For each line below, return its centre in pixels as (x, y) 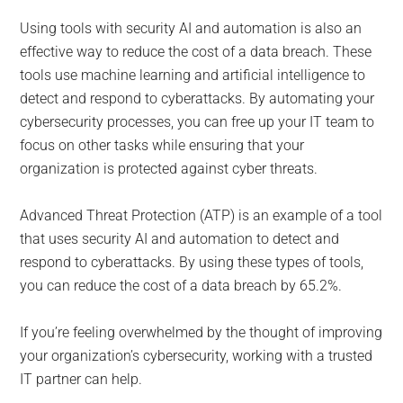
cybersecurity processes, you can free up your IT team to (197, 122)
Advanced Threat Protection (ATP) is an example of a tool (201, 216)
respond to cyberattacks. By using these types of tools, (192, 263)
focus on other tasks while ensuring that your (162, 146)
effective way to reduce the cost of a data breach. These (196, 52)
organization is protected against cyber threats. (169, 169)
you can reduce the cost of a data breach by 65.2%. (181, 286)
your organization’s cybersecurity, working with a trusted (197, 356)
